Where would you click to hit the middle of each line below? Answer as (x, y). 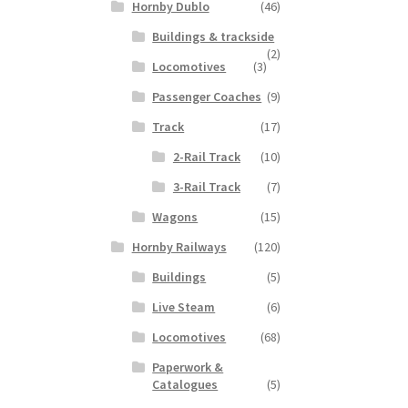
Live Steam (184, 307)
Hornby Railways (179, 247)
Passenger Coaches (207, 97)
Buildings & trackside (214, 37)
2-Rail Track (206, 157)
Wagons (175, 217)
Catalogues (185, 385)
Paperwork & (188, 367)
